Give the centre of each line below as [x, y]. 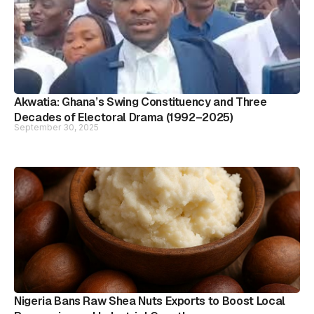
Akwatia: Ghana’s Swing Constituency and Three [141, 102]
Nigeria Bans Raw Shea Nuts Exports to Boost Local [150, 301]
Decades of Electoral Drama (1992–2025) [124, 117]
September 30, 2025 [56, 127]
